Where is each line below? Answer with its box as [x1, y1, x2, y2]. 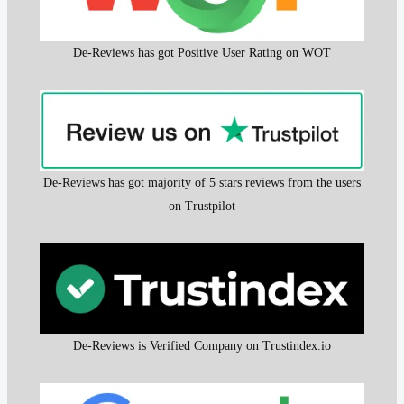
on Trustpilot [169, 198, 235, 213]
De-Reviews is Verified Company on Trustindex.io [73, 338, 331, 353]
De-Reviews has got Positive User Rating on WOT [73, 45, 331, 60]
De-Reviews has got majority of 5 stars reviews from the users [43, 175, 361, 189]
